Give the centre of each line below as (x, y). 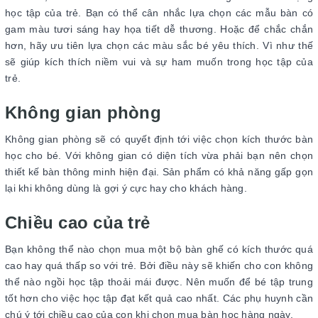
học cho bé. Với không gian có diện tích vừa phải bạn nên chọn (159, 155)
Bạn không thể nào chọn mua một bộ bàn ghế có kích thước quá (159, 249)
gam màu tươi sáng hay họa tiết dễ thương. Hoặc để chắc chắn (159, 29)
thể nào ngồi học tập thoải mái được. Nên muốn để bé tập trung (159, 281)
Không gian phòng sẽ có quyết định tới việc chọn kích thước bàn (159, 139)
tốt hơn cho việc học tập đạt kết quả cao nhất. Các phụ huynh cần (159, 298)
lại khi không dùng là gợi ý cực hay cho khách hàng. (127, 188)
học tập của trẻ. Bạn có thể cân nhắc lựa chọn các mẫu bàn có (159, 12)
